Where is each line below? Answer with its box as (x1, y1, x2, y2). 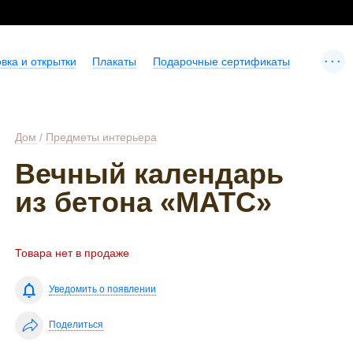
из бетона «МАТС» (15, 186, 273, 218)
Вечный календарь (15, 158, 284, 190)
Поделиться (49, 319, 104, 331)
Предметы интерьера (46, 131, 158, 143)
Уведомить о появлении (49, 284, 157, 295)
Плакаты (92, 55, 137, 68)
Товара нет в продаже (15, 247, 130, 260)
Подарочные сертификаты (152, 55, 290, 68)
